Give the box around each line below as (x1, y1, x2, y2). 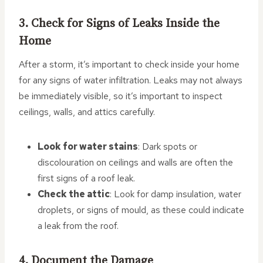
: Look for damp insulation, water (110, 188, 241, 200)
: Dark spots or (138, 140, 197, 153)
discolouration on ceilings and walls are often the (38, 156, 233, 168)
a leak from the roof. (38, 220, 119, 232)
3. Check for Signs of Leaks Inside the (19, 16, 220, 31)
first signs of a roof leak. (38, 172, 135, 184)
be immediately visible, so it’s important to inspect (19, 90, 222, 102)
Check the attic (38, 188, 110, 200)
